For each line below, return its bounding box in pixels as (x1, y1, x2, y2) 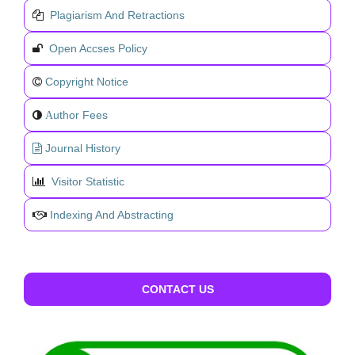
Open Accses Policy (49, 42, 147, 55)
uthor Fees (53, 109, 108, 122)
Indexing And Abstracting (50, 208, 174, 222)
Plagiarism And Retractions (50, 9, 185, 22)
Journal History (45, 142, 120, 155)
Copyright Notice (45, 75, 128, 89)
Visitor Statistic (52, 175, 124, 189)
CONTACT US (141, 283, 214, 296)
